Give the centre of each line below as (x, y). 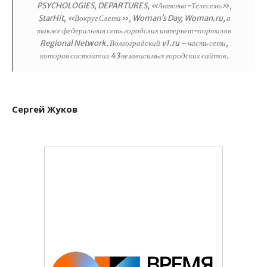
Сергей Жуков (45, 109)
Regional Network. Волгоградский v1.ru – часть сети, (134, 43)
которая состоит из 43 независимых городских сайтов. (134, 56)
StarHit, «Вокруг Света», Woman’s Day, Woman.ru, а (134, 18)
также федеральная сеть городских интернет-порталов (134, 31)
